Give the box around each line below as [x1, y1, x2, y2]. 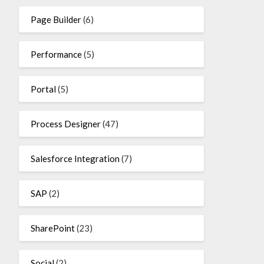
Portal [30, 84, 56, 95]
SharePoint [30, 223, 75, 234]
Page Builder [30, 14, 81, 25]
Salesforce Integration [30, 153, 120, 164]
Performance [30, 49, 82, 60]
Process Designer [30, 118, 101, 130]
